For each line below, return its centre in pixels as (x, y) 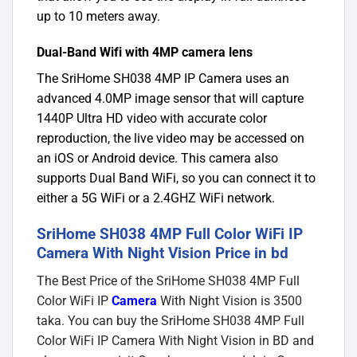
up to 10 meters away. (98, 16)
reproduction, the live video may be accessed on (171, 139)
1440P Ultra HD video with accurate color (152, 119)
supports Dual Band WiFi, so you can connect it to (176, 178)
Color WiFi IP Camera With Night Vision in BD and (175, 340)
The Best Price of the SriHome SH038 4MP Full (168, 280)
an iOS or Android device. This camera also (157, 159)
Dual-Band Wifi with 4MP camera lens (145, 53)
